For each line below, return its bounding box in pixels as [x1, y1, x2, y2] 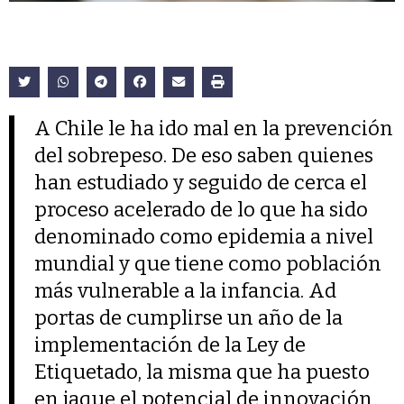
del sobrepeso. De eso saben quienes [34, 143, 374, 169]
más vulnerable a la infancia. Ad [34, 279, 337, 304]
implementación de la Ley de [34, 333, 307, 358]
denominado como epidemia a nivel [34, 225, 374, 250]
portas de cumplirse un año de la [34, 306, 344, 331]
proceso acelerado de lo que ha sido [34, 197, 369, 223]
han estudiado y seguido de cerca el [34, 170, 368, 196]
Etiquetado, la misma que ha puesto [34, 360, 371, 385]
